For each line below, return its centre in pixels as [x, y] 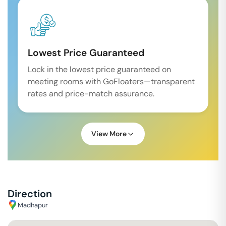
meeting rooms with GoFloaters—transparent [111, 81]
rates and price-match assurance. [91, 94]
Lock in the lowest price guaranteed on [99, 69]
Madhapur [33, 205]
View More [109, 134]
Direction [30, 194]
